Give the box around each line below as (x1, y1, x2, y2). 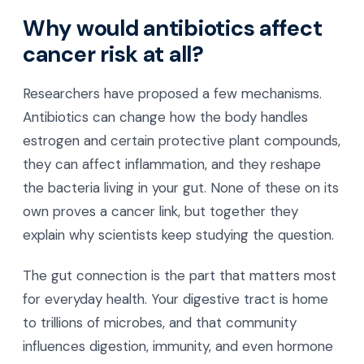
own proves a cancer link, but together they (23, 201, 298, 220)
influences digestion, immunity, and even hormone (23, 336, 333, 355)
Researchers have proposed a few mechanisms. (23, 84, 322, 102)
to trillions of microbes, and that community (23, 313, 297, 331)
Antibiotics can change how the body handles (23, 107, 308, 126)
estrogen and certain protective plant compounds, (23, 131, 340, 149)
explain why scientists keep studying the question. (23, 225, 334, 244)
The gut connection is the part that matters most (23, 266, 336, 284)
